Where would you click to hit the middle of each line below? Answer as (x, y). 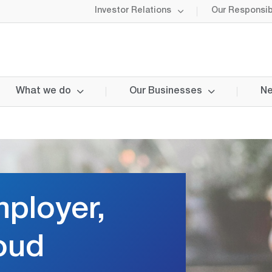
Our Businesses (166, 92)
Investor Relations (133, 11)
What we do (43, 92)
